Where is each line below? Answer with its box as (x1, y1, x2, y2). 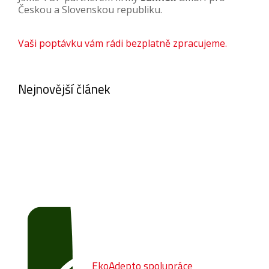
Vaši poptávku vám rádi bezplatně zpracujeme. (18, 37, 227, 50)
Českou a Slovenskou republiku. (18, 2, 162, 16)
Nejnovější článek (18, 79, 110, 98)
